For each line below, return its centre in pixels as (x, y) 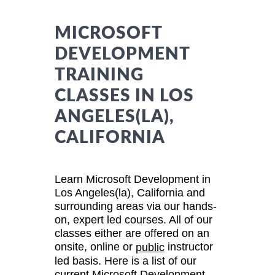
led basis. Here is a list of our (126, 261)
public (150, 248)
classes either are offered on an (132, 233)
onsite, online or (95, 246)
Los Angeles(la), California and (130, 192)
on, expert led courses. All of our (134, 219)
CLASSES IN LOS (124, 95)
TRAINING (99, 75)
